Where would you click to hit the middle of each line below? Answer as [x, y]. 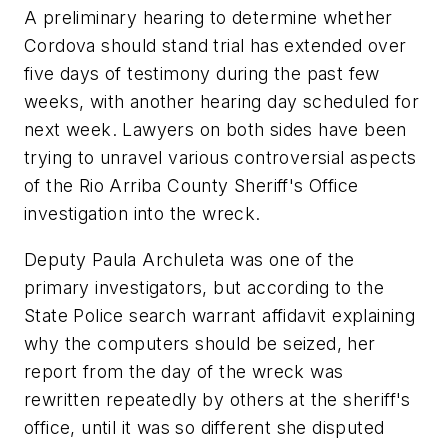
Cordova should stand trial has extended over [215, 45]
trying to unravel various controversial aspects [220, 157]
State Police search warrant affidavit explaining [220, 315]
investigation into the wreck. [142, 213]
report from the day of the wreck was [184, 371]
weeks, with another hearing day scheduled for [221, 101]
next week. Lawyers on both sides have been [215, 129]
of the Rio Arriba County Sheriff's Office [191, 185]
